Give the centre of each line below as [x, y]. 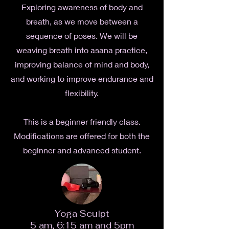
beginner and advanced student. [82, 150]
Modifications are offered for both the [82, 136]
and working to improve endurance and [82, 78]
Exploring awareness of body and [82, 7]
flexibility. [82, 93]
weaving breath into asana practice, [82, 50]
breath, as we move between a [82, 21]
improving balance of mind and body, [82, 64]
